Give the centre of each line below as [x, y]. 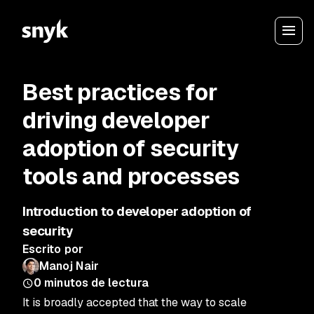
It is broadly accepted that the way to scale [135, 302]
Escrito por [53, 249]
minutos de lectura [96, 283]
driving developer [116, 120]
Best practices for [120, 92]
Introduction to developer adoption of [137, 211]
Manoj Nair [69, 266]
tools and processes [131, 176]
